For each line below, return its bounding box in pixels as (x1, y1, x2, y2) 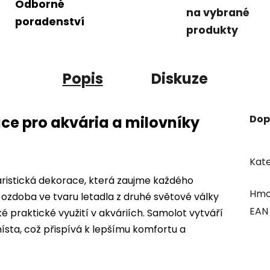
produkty (186, 23, 238, 38)
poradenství (14, 14, 84, 29)
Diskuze (151, 69, 208, 89)
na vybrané (186, 5, 250, 20)
